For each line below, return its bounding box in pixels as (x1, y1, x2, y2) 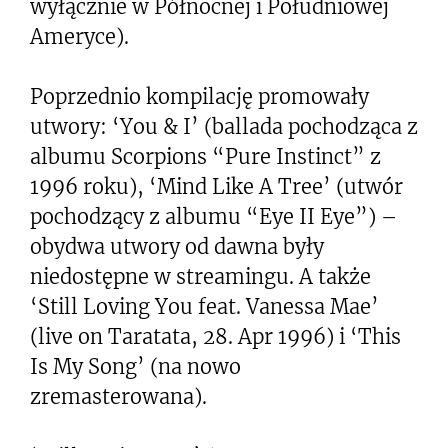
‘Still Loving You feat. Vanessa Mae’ (30, 293, 379, 319)
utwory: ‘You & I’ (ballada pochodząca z (30, 113, 418, 139)
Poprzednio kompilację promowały (30, 83, 369, 109)
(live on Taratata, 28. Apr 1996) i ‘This (30, 323, 401, 349)
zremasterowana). (30, 383, 207, 409)
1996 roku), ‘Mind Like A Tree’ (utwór (30, 173, 403, 199)
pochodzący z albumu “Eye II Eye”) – (30, 203, 397, 229)
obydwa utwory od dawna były (30, 233, 324, 259)
